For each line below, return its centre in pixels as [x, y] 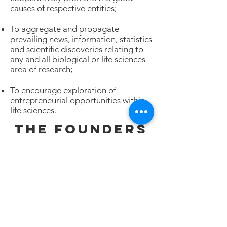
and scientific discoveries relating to [77, 49]
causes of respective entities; [63, 8]
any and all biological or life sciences [78, 59]
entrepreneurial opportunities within [78, 100]
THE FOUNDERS [81, 129]
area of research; [41, 69]
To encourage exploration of [63, 90]
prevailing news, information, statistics [81, 39]
